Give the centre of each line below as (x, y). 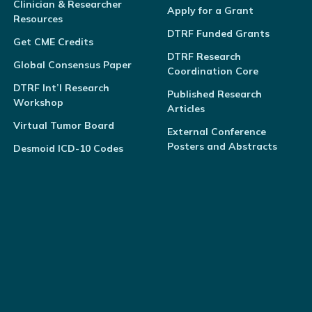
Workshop (38, 102)
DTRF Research (204, 56)
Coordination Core (212, 71)
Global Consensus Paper (72, 65)
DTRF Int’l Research (61, 88)
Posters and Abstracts (222, 146)
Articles (186, 109)
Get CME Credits (53, 42)
